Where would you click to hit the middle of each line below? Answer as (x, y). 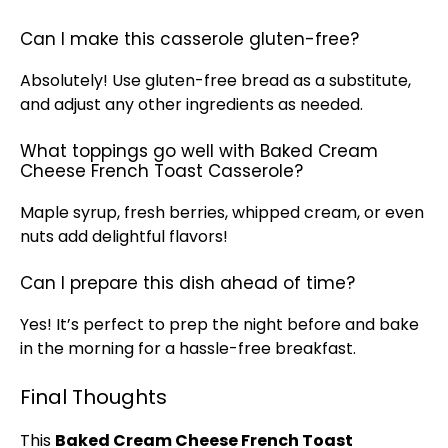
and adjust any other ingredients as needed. (191, 104)
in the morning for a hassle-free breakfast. (188, 348)
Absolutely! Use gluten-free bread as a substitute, (215, 80)
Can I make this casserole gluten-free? (189, 39)
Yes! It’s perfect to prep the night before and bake (219, 324)
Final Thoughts (93, 397)
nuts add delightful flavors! (124, 236)
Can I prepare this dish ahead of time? (187, 283)
